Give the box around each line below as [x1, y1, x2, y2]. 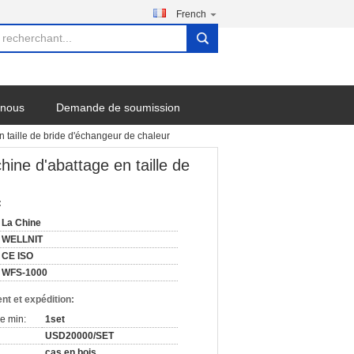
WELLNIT [2, 234, 43, 245]
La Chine [2, 217, 41, 228]
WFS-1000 [2, 267, 47, 278]
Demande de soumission [56, 101, 180, 114]
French [176, 9, 206, 20]
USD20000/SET [45, 330, 114, 341]
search [191, 38, 222, 51]
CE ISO [2, 250, 33, 262]
